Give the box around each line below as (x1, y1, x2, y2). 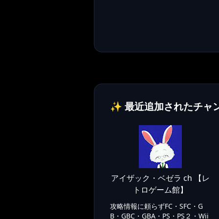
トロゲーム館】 (132, 184, 188, 195)
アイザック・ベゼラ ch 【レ (110, 172, 210, 183)
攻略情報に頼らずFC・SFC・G (110, 201, 203, 211)
